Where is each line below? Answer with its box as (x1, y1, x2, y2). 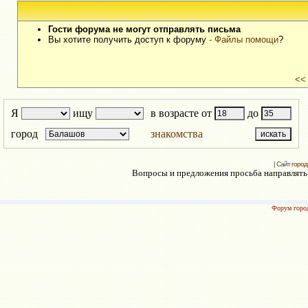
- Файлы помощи (208, 34, 278, 45)
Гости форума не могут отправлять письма (47, 24, 241, 34)
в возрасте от (151, 107, 212, 119)
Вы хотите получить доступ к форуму (47, 34, 209, 45)
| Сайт (273, 160, 291, 168)
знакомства (151, 128, 203, 140)
